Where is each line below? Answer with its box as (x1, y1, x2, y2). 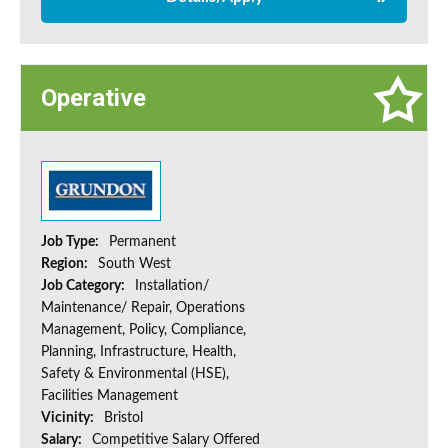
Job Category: (41, 279, 128, 294)
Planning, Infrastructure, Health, (41, 345, 236, 360)
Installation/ (135, 279, 209, 294)
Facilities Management (41, 389, 178, 404)
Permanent (109, 235, 176, 250)
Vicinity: (41, 411, 97, 426)
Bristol (104, 411, 143, 426)
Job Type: (41, 235, 102, 250)
